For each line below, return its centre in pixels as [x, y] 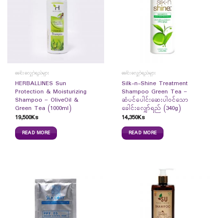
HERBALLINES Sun [40, 84]
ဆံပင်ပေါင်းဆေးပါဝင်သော [155, 100]
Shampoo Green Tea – [154, 92]
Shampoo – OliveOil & [46, 100]
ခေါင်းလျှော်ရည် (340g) [151, 109]
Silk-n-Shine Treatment [154, 84]
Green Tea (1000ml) [43, 109]
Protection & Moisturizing [51, 92]
